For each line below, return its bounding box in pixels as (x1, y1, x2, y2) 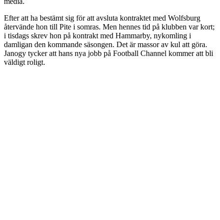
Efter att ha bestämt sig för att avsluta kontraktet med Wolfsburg (4, 14, 200, 23)
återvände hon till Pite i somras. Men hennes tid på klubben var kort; (4, 23, 215, 31)
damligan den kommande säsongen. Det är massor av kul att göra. (4, 40, 207, 49)
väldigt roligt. (4, 58, 45, 67)
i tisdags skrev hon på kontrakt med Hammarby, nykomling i (4, 31, 191, 40)
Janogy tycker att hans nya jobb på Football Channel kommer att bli (4, 49, 213, 58)
